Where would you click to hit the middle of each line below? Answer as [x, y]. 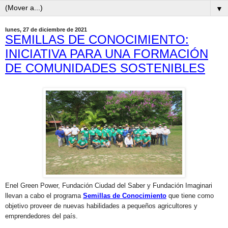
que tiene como [190, 196]
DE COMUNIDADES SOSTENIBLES [105, 68]
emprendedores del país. [41, 216]
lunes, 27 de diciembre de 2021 [46, 30]
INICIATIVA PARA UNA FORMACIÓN [107, 54]
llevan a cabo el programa [44, 196]
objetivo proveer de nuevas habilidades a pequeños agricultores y [101, 206]
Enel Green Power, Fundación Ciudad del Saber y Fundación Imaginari [109, 186]
